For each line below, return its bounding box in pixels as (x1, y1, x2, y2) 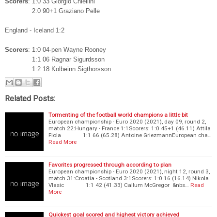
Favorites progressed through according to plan (48, 161, 171, 168)
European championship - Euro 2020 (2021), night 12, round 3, (48, 168, 210, 175)
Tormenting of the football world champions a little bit (48, 111, 188, 118)
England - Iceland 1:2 (5, 27, 64, 34)
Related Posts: (5, 93, 55, 103)
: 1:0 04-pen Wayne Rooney (28, 46, 106, 53)
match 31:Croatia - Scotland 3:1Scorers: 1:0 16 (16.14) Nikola (48, 174, 209, 182)
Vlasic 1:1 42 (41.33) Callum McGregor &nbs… (48, 181, 189, 188)
